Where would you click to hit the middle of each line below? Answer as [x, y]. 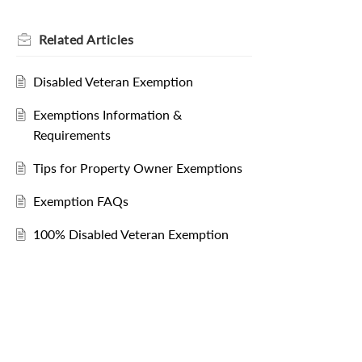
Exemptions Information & [107, 115]
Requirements [72, 135]
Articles [110, 40]
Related [63, 40]
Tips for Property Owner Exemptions [137, 168]
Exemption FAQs [80, 201]
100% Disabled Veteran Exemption [130, 234]
